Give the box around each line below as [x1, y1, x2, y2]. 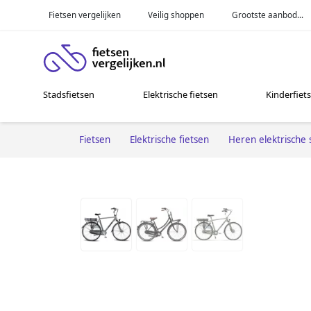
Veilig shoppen [148, 9, 205, 20]
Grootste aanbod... [232, 9, 304, 20]
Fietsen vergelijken [48, 9, 121, 20]
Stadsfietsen [43, 88, 95, 101]
